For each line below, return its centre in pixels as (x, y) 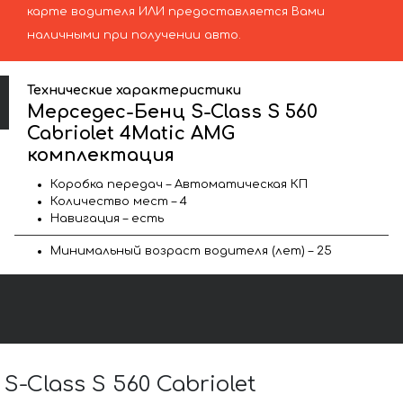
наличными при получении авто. (134, 36)
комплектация (101, 155)
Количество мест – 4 (119, 201)
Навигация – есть (107, 218)
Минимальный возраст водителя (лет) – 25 (191, 251)
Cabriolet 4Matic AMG (131, 133)
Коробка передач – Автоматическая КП (179, 184)
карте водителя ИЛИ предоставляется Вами (175, 12)
